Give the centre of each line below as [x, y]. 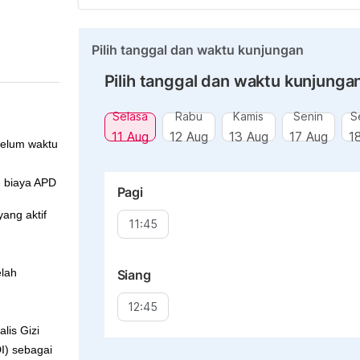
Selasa [130, 116]
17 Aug [308, 136]
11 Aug [130, 136]
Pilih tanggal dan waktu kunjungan [197, 50]
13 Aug [248, 136]
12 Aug [188, 136]
